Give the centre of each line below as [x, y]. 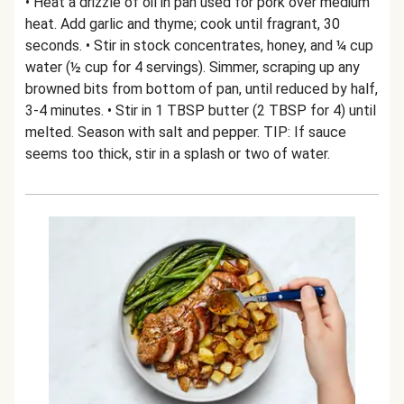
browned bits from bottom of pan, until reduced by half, [202, 89]
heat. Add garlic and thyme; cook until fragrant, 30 [183, 24]
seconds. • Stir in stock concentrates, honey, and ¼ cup [199, 46]
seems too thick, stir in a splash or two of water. [178, 154]
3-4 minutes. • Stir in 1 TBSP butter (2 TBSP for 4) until [201, 110]
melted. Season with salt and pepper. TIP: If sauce [186, 132]
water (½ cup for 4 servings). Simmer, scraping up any [193, 67]
